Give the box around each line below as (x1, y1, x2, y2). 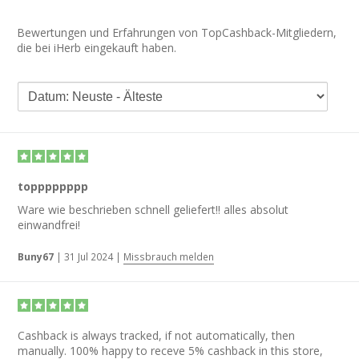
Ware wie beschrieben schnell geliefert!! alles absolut (18, 201, 289, 217)
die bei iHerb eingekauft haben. (17, 39, 176, 55)
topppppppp (18, 178, 89, 194)
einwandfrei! (18, 216, 81, 232)
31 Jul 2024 (64, 249, 114, 264)
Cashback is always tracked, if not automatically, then (18, 327, 296, 343)
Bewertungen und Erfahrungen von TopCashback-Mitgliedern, (17, 24, 337, 40)
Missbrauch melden (123, 249, 215, 264)
